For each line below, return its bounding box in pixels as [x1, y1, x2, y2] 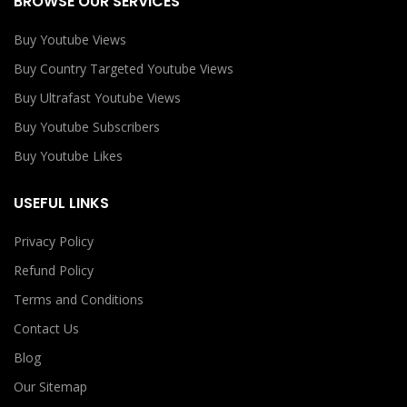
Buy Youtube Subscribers [14, 118, 160, 136]
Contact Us [14, 320, 79, 338]
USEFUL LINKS [14, 193, 109, 214]
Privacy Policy [14, 233, 94, 251]
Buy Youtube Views [14, 31, 126, 49]
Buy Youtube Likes [14, 147, 123, 165]
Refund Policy [14, 262, 94, 280]
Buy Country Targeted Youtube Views [14, 60, 233, 78]
